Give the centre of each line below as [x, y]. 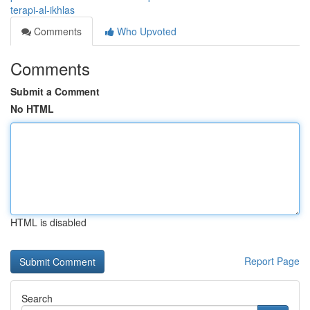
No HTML [32, 109]
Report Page [272, 261]
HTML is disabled [48, 222]
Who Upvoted [145, 31]
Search [37, 298]
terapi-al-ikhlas [43, 10]
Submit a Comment [55, 91]
